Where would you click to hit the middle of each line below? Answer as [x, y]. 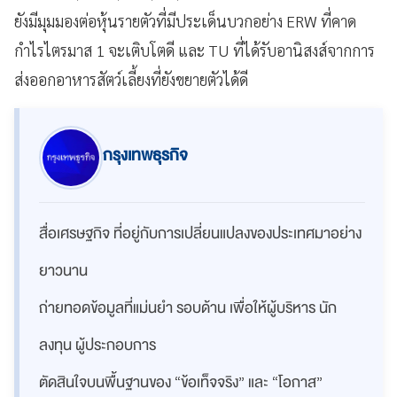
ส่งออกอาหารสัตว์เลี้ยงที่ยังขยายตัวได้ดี [131, 79]
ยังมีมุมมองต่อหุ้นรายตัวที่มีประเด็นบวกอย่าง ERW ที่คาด [185, 21]
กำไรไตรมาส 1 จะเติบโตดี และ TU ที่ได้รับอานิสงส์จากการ [195, 50]
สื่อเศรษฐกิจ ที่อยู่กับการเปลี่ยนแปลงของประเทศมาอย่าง [200, 234]
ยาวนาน [63, 271]
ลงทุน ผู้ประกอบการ [97, 345]
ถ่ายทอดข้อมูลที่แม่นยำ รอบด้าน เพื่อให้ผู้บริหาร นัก [188, 308]
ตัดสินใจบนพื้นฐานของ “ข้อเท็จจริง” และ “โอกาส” [181, 382]
